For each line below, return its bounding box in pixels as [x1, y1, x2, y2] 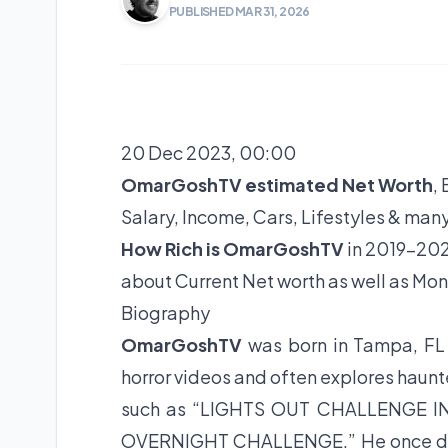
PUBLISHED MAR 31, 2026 [169, 4, 310, 20]
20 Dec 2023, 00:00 [121, 141, 296, 165]
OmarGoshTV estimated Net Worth [121, 173, 433, 197]
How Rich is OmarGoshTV [121, 237, 344, 261]
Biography [121, 301, 210, 325]
